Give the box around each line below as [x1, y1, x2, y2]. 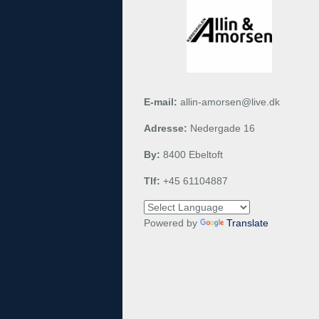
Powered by [144, 217, 200, 229]
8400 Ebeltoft [160, 149, 223, 161]
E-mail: [144, 96, 177, 108]
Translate [226, 217, 268, 229]
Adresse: [144, 122, 187, 135]
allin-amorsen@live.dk [177, 96, 280, 108]
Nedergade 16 [187, 122, 255, 135]
